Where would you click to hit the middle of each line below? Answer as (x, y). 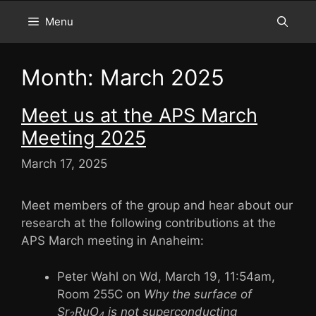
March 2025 (162, 77)
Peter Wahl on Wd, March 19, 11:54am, (166, 276)
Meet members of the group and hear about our (157, 206)
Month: (61, 77)
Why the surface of (198, 294)
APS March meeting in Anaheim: (113, 241)
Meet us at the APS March (139, 115)
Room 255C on (101, 294)
